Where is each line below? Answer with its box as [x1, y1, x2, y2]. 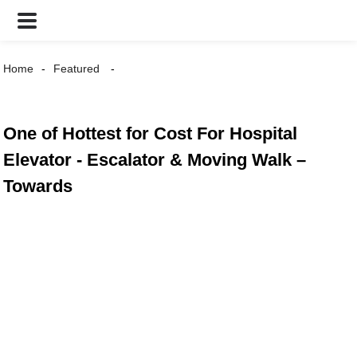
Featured [53, 62, 100, 75]
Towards [3, 176, 73, 196]
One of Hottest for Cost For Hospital [3, 124, 298, 143]
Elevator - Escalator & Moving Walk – [3, 150, 307, 170]
